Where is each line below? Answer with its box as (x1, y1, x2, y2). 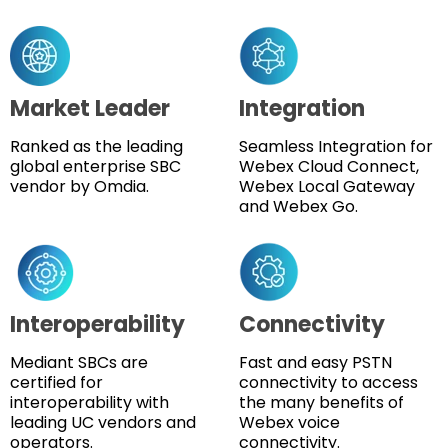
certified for (10, 370, 103, 394)
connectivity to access (239, 370, 418, 394)
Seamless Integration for (239, 134, 433, 158)
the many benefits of (239, 390, 404, 414)
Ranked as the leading (10, 134, 183, 158)
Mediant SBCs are (10, 350, 148, 374)
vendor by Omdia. (10, 174, 149, 198)
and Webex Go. (239, 194, 362, 218)
